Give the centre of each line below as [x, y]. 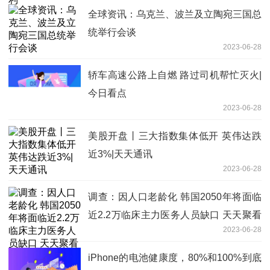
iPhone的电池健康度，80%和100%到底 [175, 257]
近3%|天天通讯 [120, 154]
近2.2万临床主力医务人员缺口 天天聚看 [175, 215]
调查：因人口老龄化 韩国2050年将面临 [175, 196]
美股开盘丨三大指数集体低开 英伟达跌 [175, 136]
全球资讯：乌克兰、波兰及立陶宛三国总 [175, 14]
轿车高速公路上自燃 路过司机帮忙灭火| [175, 75]
